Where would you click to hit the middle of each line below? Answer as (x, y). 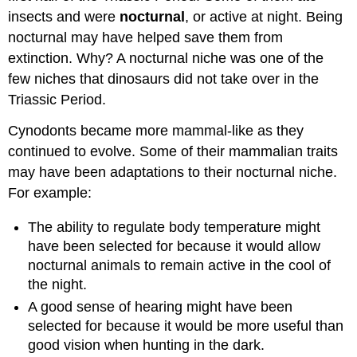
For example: (50, 193)
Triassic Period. (57, 100)
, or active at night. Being (264, 17)
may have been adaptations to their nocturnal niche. (173, 173)
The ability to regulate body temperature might (175, 227)
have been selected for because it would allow (175, 246)
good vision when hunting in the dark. (147, 345)
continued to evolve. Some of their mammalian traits (173, 152)
